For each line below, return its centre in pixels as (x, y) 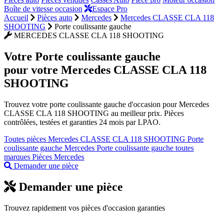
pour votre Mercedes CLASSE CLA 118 (105, 70)
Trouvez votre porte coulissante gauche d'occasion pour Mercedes (107, 104)
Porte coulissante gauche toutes (145, 148)
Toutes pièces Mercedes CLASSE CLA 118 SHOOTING (96, 139)
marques (18, 157)
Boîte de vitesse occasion (43, 9)
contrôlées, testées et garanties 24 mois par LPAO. (82, 122)
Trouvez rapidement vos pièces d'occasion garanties (84, 208)
